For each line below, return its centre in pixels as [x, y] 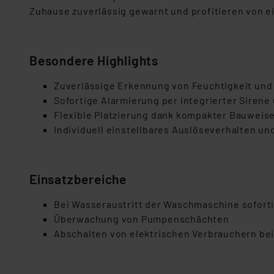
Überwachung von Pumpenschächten [142, 219]
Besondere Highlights [94, 60]
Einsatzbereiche [78, 179]
